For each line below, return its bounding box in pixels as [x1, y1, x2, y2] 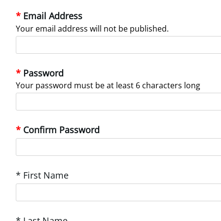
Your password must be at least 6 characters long [16, 80, 200, 91]
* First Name [16, 169, 69, 181]
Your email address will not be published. [16, 23, 169, 34]
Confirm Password [23, 124, 100, 136]
